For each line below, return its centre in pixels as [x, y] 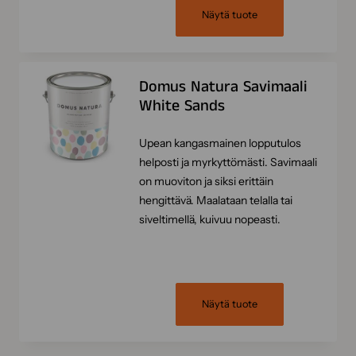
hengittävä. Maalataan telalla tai [215, 200]
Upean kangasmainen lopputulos [220, 143]
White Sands [182, 106]
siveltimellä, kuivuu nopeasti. [209, 219]
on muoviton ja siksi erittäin [206, 181]
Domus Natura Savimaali [223, 87]
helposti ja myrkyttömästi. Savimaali [228, 162]
